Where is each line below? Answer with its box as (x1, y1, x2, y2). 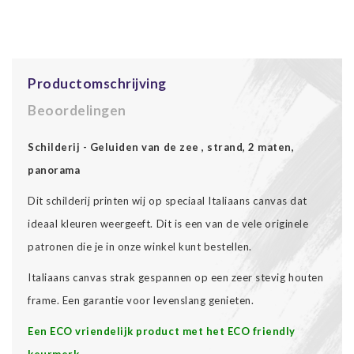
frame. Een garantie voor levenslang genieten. (28, 293, 257, 307)
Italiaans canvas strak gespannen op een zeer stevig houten (28, 270, 324, 284)
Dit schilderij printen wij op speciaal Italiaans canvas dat (28, 194, 307, 207)
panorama (28, 163, 81, 176)
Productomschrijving (28, 74, 167, 92)
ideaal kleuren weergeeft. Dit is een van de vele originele (28, 217, 309, 230)
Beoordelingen (28, 101, 126, 119)
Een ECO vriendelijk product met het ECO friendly (28, 324, 296, 337)
